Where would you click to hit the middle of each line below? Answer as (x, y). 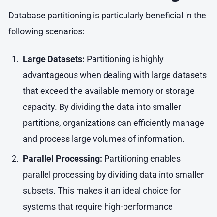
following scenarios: (46, 31)
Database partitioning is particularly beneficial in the (107, 15)
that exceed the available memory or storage (108, 91)
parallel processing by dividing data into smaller (113, 175)
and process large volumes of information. (103, 139)
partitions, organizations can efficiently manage (113, 123)
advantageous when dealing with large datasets (115, 75)
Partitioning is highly (124, 59)
